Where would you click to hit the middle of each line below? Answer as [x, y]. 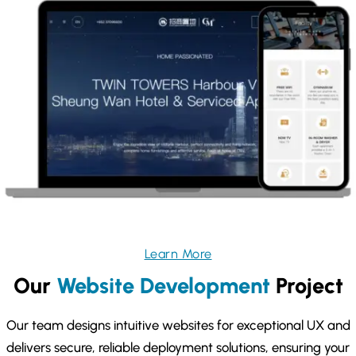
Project [306, 285]
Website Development [163, 285]
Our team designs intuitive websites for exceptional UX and [178, 325]
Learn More [178, 254]
